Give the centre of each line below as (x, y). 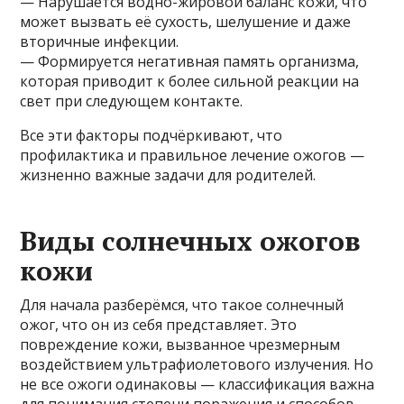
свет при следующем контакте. (132, 101)
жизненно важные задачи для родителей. (168, 174)
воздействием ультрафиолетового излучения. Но (197, 364)
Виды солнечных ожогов (191, 240)
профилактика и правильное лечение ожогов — (193, 155)
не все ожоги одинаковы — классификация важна (197, 384)
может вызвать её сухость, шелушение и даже (186, 21)
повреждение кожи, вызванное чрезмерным (180, 344)
